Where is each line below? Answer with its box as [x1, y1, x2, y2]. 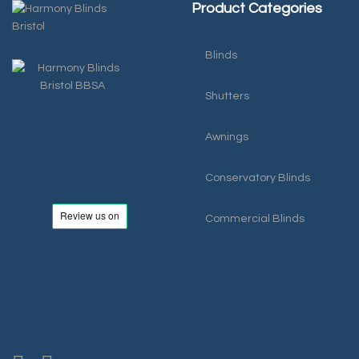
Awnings [205, 131, 248, 143]
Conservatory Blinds [205, 172, 310, 184]
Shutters [205, 91, 249, 102]
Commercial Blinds [205, 213, 305, 224]
